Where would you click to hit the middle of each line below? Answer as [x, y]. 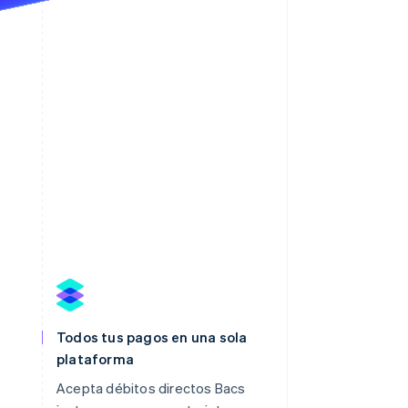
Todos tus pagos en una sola [152, 337]
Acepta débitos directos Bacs [151, 388]
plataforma [95, 358]
